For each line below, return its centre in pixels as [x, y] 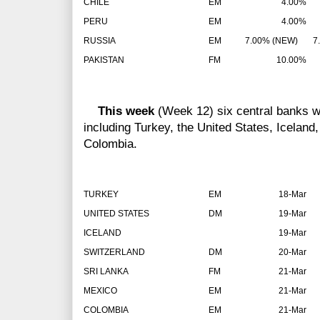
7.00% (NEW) [268, 41]
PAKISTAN [104, 60]
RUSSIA [100, 41]
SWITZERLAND [114, 252]
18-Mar [292, 195]
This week [126, 111]
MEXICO [101, 291]
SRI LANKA [106, 272]
